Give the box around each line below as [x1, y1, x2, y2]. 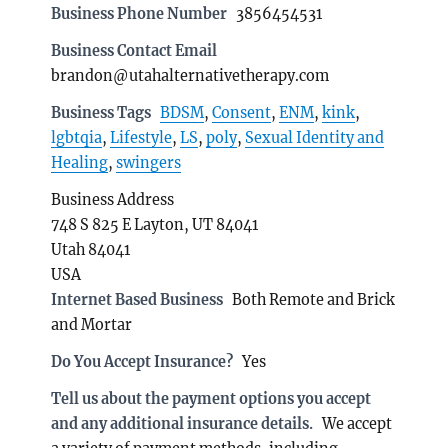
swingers [116, 153, 182, 172]
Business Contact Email [51, 41, 218, 60]
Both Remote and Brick [232, 290, 396, 309]
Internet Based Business [51, 290, 224, 309]
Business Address [51, 190, 175, 209]
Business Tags [51, 103, 152, 122]
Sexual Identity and [245, 128, 385, 147]
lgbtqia [51, 128, 103, 147]
